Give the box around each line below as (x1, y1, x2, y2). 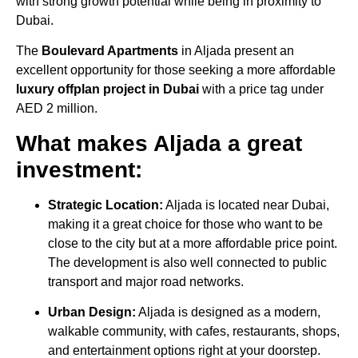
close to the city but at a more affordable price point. (48, 236, 337, 250)
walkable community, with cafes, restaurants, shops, (48, 324, 340, 339)
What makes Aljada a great (16, 130, 302, 156)
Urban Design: (48, 305, 136, 320)
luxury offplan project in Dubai (16, 82, 199, 97)
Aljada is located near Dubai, (163, 197, 329, 212)
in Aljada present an (178, 44, 294, 58)
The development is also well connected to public (48, 255, 327, 269)
